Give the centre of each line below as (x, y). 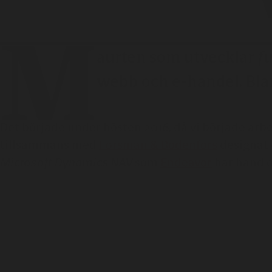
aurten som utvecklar (177, 57)
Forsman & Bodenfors (158, 144)
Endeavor (186, 162)
